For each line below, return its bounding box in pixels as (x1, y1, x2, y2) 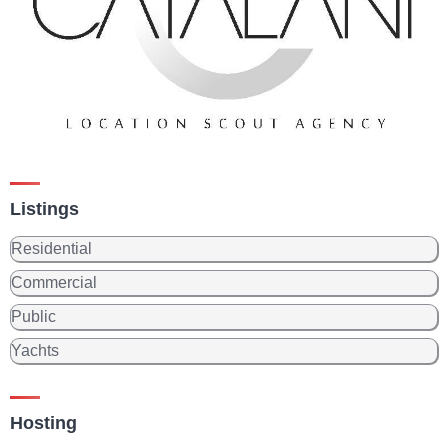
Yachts (11, 341, 59, 359)
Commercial (11, 273, 97, 291)
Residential (11, 239, 92, 257)
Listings (10, 198, 79, 219)
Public (11, 307, 56, 325)
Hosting (10, 412, 77, 433)
